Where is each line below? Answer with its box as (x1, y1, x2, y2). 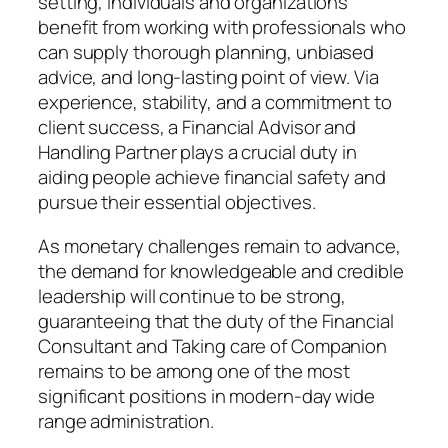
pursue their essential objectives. (38, 189, 316, 216)
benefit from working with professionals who (38, 14, 406, 41)
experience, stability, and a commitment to (38, 89, 392, 116)
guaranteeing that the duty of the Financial (38, 307, 394, 334)
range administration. (38, 407, 214, 434)
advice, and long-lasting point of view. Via (38, 64, 379, 91)
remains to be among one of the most (38, 357, 350, 384)
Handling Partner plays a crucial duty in (38, 139, 357, 166)
